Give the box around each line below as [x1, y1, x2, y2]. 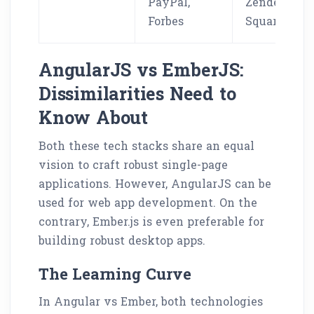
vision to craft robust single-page [39, 156, 228, 172]
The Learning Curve [39, 263, 191, 284]
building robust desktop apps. [39, 232, 205, 247]
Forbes [148, 13, 184, 28]
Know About [39, 104, 149, 129]
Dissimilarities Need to [39, 81, 236, 105]
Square [245, 13, 284, 28]
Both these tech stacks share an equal [39, 137, 254, 153]
